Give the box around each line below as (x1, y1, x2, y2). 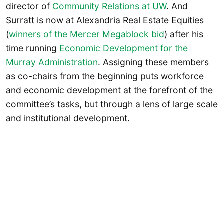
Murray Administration (6, 57, 98, 68)
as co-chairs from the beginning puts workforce (6, 71, 204, 82)
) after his (164, 29, 203, 40)
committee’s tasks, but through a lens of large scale (6, 99, 218, 110)
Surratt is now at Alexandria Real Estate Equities (6, 15, 204, 26)
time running (6, 43, 59, 54)
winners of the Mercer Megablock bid (9, 29, 164, 40)
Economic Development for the (59, 43, 188, 54)
